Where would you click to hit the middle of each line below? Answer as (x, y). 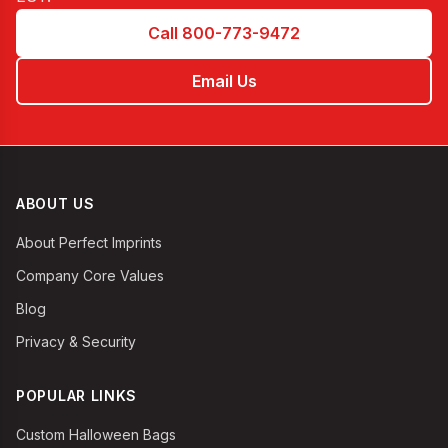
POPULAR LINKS (77, 395)
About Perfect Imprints (89, 242)
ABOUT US (55, 203)
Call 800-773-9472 (224, 32)
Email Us (224, 80)
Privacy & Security (76, 341)
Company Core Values (90, 275)
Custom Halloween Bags (96, 434)
